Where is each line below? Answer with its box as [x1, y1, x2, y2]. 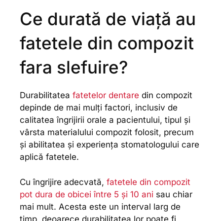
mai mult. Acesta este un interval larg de [20, 201, 181, 212]
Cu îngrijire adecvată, [20, 177, 107, 187]
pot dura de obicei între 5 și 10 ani [20, 189, 153, 199]
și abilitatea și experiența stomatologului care [20, 140, 199, 150]
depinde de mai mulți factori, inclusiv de [20, 103, 178, 113]
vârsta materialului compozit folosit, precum [20, 127, 194, 138]
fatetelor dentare [73, 90, 139, 101]
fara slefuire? [20, 57, 128, 78]
